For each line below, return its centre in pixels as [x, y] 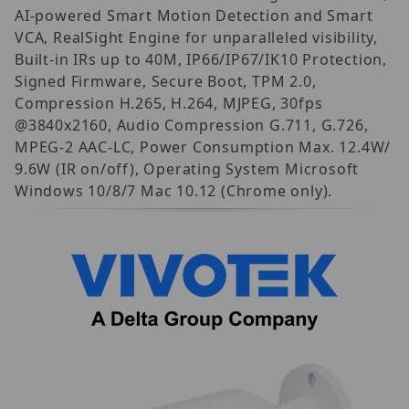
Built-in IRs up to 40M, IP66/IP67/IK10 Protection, [201, 59]
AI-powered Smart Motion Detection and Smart [194, 15]
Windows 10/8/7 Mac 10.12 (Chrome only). [174, 190]
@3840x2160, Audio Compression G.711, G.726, [192, 125]
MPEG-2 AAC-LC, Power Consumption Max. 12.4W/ [203, 147]
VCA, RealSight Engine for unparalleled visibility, [196, 37]
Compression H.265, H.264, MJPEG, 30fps [169, 103]
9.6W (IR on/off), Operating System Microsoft [187, 168]
